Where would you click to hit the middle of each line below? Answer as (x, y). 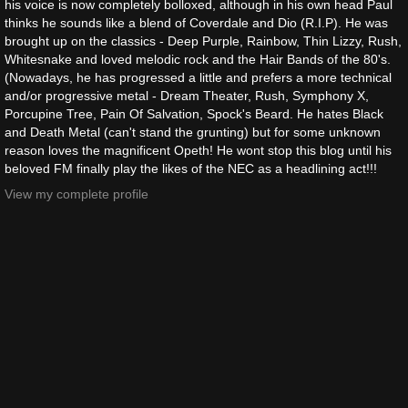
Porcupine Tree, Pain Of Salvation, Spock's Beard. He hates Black (194, 114)
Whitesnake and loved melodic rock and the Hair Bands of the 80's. (198, 60)
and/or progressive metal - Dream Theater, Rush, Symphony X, (187, 96)
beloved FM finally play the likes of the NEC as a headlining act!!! (191, 169)
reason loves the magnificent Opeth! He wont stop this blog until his (198, 151)
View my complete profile (76, 194)
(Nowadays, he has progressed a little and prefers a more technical (198, 78)
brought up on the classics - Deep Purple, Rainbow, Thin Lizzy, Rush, (203, 41)
